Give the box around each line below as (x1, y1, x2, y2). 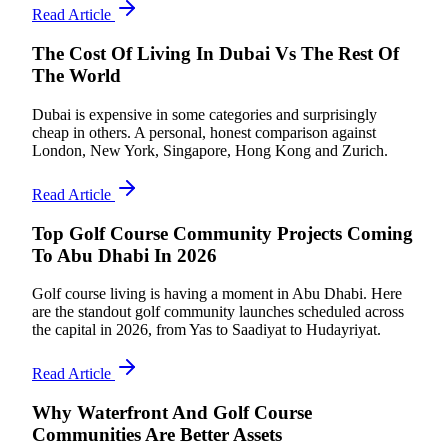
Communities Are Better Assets (32, 423, 282, 445)
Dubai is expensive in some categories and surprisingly (32, 105, 377, 123)
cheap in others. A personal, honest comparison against (32, 123, 376, 141)
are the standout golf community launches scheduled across (32, 303, 404, 321)
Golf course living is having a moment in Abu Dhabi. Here (32, 285, 402, 303)
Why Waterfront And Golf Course (32, 401, 312, 423)
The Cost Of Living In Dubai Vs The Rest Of (32, 43, 399, 65)
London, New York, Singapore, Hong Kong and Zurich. (32, 141, 388, 159)
